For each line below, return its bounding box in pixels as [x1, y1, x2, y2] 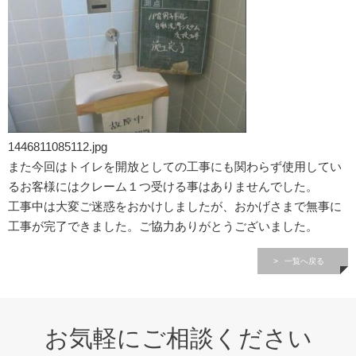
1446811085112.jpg [8, 140, 107, 153]
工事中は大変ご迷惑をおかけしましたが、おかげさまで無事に [8, 199, 342, 213]
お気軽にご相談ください [44, 325, 312, 351]
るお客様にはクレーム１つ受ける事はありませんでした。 [8, 180, 318, 193]
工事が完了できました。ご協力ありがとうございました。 [8, 219, 318, 233]
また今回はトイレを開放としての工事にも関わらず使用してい [8, 160, 342, 173]
